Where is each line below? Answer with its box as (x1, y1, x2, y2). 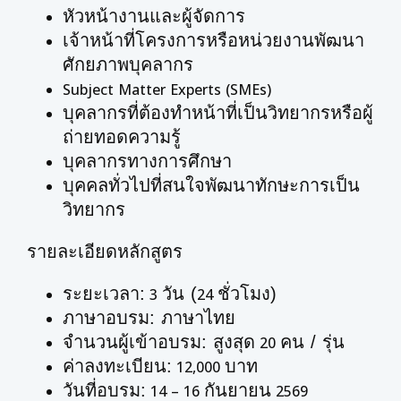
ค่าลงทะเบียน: (63, 356, 172, 376)
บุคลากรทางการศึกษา (63, 151, 232, 171)
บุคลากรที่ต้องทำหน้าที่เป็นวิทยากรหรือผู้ (63, 103, 373, 123)
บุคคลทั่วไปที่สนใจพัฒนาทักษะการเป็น (63, 175, 360, 195)
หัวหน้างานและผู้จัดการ (63, 6, 245, 26)
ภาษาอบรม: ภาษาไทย (63, 308, 235, 328)
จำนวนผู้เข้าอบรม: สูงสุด (63, 332, 255, 352)
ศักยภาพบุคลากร (63, 55, 193, 74)
